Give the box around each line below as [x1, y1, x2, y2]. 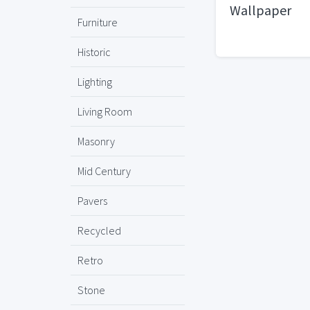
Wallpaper [230, 1, 291, 19]
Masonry [77, 134, 115, 148]
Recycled [77, 224, 121, 237]
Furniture [77, 15, 118, 29]
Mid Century [77, 164, 131, 178]
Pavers [77, 194, 107, 208]
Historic [77, 45, 111, 59]
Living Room [77, 104, 132, 118]
